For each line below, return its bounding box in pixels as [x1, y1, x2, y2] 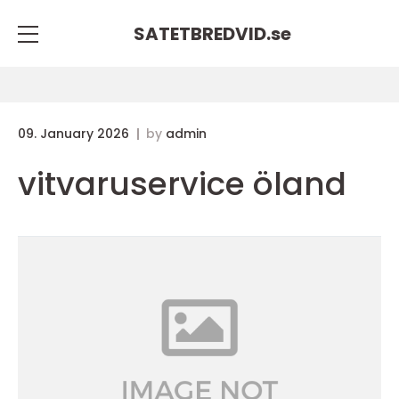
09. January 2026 [18, 125, 133, 142]
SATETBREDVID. [133, 20, 271, 46]
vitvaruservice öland [18, 161, 346, 207]
